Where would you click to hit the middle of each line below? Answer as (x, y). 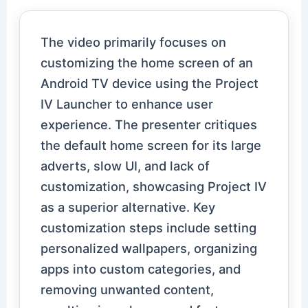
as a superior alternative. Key (128, 207)
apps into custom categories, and (141, 269)
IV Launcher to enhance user (127, 104)
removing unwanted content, (128, 290)
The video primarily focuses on (134, 42)
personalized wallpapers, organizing (149, 249)
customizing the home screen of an (147, 63)
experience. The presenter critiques (149, 125)
